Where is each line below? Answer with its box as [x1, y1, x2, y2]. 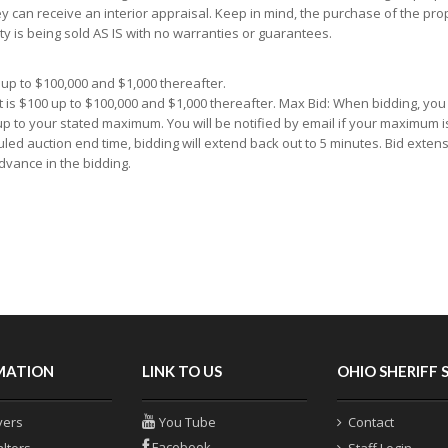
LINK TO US [141, 361, 222, 380]
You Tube [155, 412, 216, 431]
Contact [347, 412, 394, 431]
